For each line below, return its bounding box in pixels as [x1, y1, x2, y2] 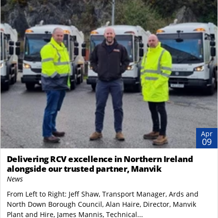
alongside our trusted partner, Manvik [6, 163, 161, 175]
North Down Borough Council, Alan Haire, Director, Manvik [6, 200, 196, 209]
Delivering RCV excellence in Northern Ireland [6, 153, 193, 165]
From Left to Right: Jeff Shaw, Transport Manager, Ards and [6, 189, 199, 199]
